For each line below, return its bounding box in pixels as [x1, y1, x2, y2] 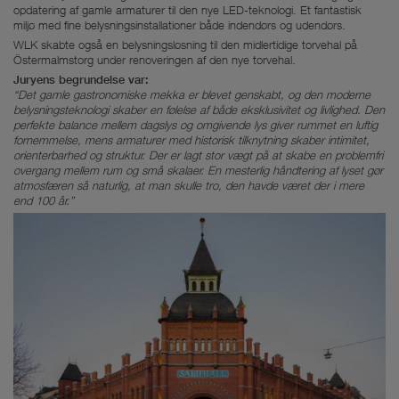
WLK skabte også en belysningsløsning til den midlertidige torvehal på [13, 37, 357, 52]
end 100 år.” [13, 192, 74, 208]
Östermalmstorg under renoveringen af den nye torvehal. [13, 52, 296, 67]
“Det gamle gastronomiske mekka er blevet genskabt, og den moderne [13, 86, 370, 102]
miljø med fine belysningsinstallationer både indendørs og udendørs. [13, 17, 346, 32]
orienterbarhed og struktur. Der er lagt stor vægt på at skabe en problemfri [13, 147, 383, 162]
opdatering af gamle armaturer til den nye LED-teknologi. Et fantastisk [13, 2, 362, 17]
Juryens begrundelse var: [13, 72, 149, 86]
